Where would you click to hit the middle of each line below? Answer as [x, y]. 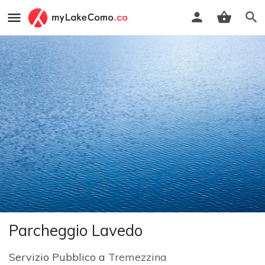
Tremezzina [138, 257]
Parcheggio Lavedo [76, 230]
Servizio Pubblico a [59, 257]
